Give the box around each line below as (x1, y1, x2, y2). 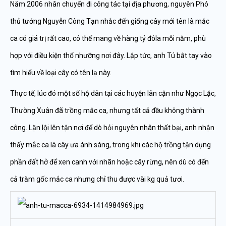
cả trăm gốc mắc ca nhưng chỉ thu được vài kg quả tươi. (10, 175, 184, 183)
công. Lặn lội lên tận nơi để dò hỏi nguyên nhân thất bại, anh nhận (10, 124, 214, 132)
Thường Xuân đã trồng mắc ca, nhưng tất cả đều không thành (10, 106, 204, 115)
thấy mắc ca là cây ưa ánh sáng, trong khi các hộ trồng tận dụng (10, 141, 211, 149)
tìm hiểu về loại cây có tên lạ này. (10, 69, 111, 77)
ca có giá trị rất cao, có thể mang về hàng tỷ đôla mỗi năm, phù (10, 34, 206, 42)
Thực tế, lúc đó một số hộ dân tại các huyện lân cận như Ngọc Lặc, (10, 89, 216, 97)
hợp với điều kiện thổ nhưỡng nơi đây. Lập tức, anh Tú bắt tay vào (10, 51, 212, 60)
